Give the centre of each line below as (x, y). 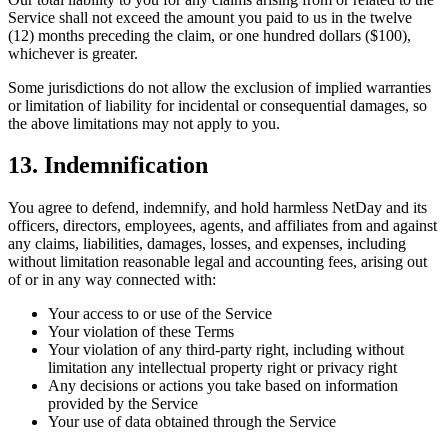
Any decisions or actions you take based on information (223, 386)
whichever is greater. (73, 53)
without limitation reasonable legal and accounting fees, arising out (217, 262)
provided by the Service (123, 404)
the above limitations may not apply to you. (144, 123)
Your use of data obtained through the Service (192, 422)
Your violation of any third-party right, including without (226, 350)
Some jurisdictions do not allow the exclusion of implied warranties (219, 87)
